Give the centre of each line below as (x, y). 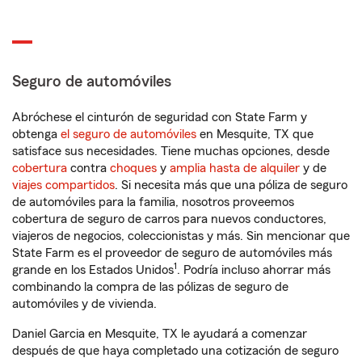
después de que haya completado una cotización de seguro (175, 351)
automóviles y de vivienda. (84, 304)
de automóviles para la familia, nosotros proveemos (153, 202)
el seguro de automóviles (128, 134)
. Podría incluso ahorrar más (254, 270)
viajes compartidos (63, 185)
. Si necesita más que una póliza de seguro (231, 185)
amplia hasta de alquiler (235, 168)
